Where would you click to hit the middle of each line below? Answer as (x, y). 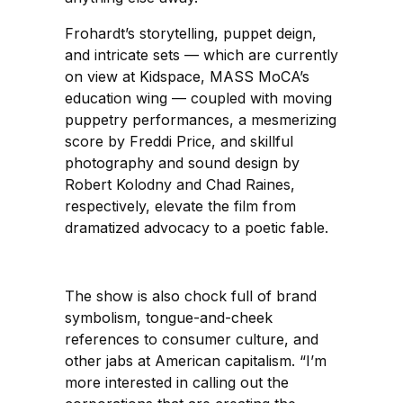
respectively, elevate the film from (180, 206)
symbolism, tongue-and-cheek (169, 318)
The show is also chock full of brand (191, 296)
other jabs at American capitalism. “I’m (196, 361)
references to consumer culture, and (192, 340)
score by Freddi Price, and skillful (179, 142)
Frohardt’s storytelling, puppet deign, (191, 34)
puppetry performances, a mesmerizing (201, 120)
